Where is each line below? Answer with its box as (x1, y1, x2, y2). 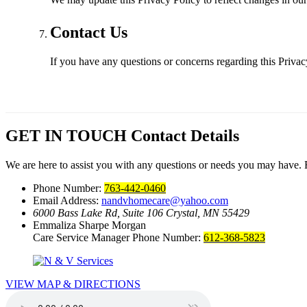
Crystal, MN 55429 (166, 206, 249, 219)
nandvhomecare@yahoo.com (101, 194, 228, 206)
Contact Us (50, 23, 127, 41)
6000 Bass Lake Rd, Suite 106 (33, 206, 166, 219)
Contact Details (131, 126, 239, 145)
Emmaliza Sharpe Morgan (33, 219, 146, 231)
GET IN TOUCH (5, 126, 131, 145)
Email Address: (33, 194, 101, 206)
